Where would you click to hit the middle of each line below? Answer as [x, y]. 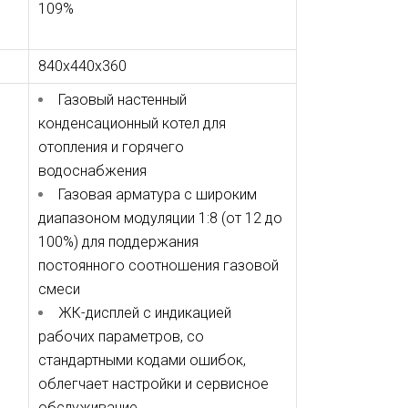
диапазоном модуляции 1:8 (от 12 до [160, 218]
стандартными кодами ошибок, [142, 360]
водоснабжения [92, 171]
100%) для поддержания [118, 242]
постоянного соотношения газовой [158, 265]
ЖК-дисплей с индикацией [144, 313]
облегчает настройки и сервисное [153, 384]
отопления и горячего [111, 147]
